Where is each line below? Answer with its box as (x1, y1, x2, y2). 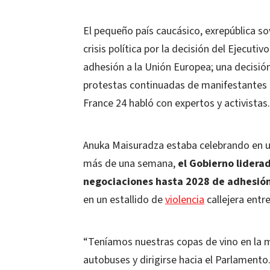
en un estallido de (83, 192, 165, 207)
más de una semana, (83, 156, 178, 171)
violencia (165, 192, 204, 207)
